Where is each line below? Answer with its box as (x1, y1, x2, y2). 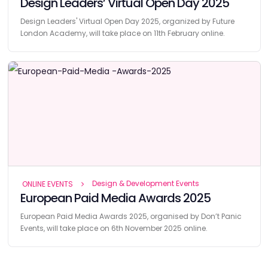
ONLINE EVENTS (22, 178, 73, 189)
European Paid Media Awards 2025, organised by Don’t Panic (20, 211, 242, 221)
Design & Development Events (92, 178, 199, 188)
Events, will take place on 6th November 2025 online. (20, 223, 208, 233)
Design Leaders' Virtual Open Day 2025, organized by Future (20, 16, 234, 26)
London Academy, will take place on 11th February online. (20, 28, 225, 38)
